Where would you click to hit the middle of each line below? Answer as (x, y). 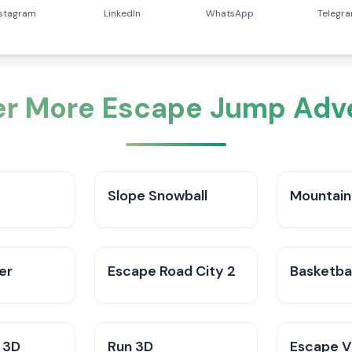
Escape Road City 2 (172, 271)
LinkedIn (122, 13)
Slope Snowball (158, 196)
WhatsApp (230, 13)
